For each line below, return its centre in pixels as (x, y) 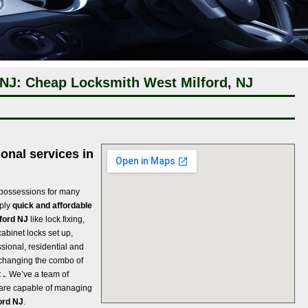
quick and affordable (52, 205)
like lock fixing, (56, 219)
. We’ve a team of (37, 274)
